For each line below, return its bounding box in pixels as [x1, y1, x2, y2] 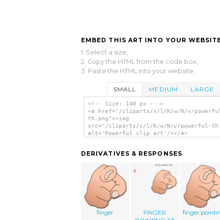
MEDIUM [149, 85, 178, 93]
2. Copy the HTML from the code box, [81, 57, 198, 65]
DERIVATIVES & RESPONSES [81, 150, 182, 158]
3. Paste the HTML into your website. [81, 67, 195, 75]
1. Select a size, [81, 48, 128, 56]
